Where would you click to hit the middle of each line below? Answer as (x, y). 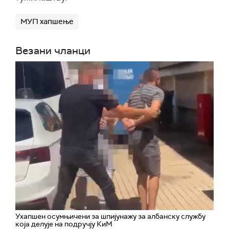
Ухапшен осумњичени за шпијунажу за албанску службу (110, 216)
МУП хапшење (47, 21)
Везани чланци (53, 51)
